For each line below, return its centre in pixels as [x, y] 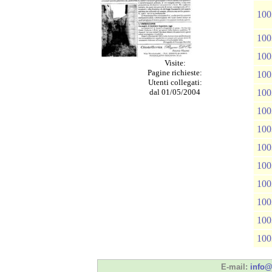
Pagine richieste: [175, 73]
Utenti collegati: [175, 82]
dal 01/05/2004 [175, 92]
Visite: [175, 63]
